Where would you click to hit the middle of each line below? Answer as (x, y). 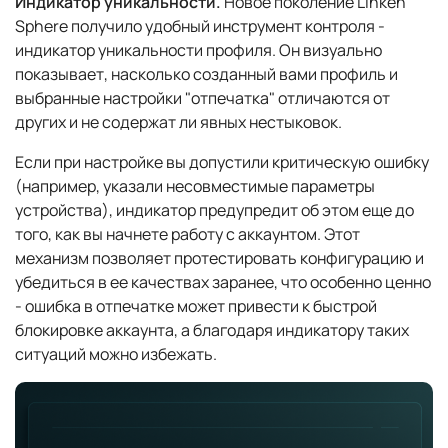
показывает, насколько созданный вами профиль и (206, 73)
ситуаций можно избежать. (116, 353)
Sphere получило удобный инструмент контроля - (200, 25)
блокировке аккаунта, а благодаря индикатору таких (212, 329)
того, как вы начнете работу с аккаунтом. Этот (187, 233)
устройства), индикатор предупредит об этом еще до (214, 209)
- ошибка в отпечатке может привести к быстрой (196, 305)
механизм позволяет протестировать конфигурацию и (219, 257)
